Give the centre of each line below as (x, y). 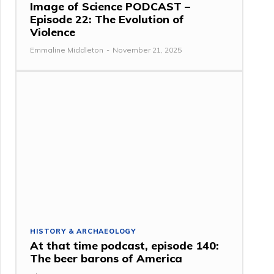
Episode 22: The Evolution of (107, 19)
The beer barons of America (106, 258)
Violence (53, 32)
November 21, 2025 (147, 50)
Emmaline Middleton (67, 50)
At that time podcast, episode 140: (125, 245)
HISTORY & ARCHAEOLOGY (83, 231)
